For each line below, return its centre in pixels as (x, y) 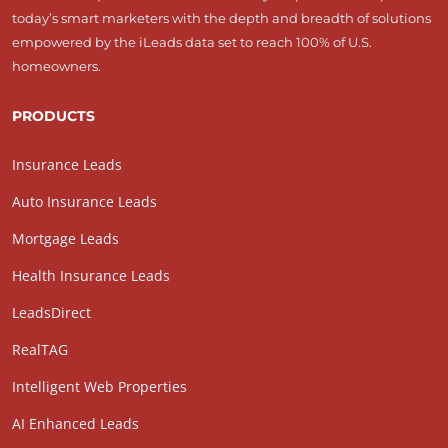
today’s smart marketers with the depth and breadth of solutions (221, 18)
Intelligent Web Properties (99, 387)
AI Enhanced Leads (75, 424)
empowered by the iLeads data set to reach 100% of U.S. (192, 42)
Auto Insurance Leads (84, 202)
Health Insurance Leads (91, 276)
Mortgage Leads (65, 239)
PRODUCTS (53, 116)
